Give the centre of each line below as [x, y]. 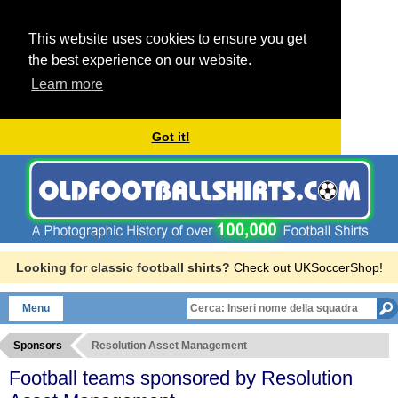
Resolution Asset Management [169, 345]
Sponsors [38, 345]
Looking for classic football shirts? [123, 267]
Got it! [171, 137]
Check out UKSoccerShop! [308, 267]
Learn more [68, 84]
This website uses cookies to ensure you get [167, 39]
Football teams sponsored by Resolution [181, 378]
